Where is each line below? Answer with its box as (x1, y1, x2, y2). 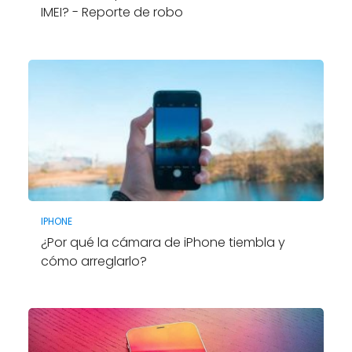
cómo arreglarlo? (40, 251, 147, 270)
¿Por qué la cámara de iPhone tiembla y (40, 233, 285, 251)
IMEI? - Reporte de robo (40, 2, 183, 21)
